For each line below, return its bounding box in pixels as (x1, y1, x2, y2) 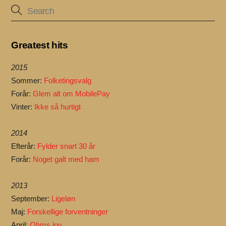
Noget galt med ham (33, 155, 100, 164)
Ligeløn (51, 194, 76, 203)
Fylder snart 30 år (37, 142, 96, 151)
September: (11, 194, 52, 203)
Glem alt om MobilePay (33, 89, 110, 98)
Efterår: (11, 142, 38, 151)
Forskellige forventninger (27, 207, 108, 216)
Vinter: (11, 102, 35, 111)
